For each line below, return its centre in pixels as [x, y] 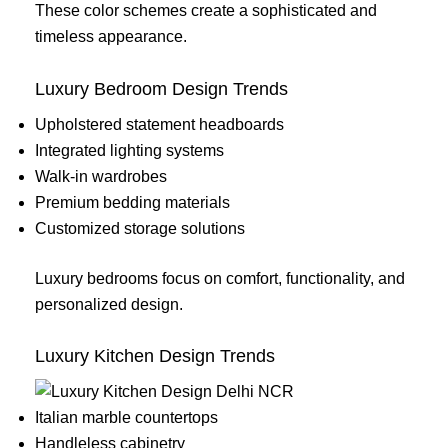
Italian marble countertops [126, 418]
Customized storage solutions [140, 228]
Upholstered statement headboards [159, 124]
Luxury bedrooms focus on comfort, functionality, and [220, 278]
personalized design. [109, 304]
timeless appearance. [111, 37]
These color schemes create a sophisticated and [206, 11]
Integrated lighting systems [129, 150]
